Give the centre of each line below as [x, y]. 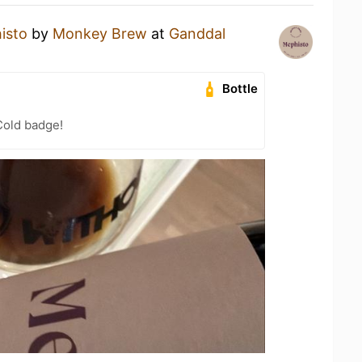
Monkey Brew [100, 33]
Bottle [240, 88]
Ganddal [197, 33]
